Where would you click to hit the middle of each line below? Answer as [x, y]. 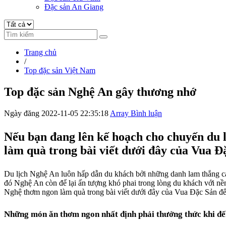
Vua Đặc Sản [196, 192]
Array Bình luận [136, 113]
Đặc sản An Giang [74, 7]
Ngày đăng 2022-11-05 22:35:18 [56, 113]
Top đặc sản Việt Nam [60, 70]
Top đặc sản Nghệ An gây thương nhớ [100, 92]
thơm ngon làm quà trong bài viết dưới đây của [98, 192]
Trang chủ [40, 52]
